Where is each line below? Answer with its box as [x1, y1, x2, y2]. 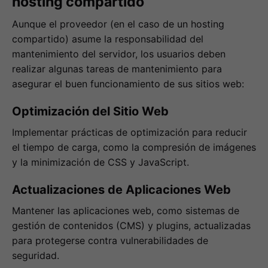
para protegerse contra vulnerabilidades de [12, 234, 208, 246]
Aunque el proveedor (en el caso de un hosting [12, 18, 224, 31]
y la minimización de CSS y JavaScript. [12, 156, 189, 169]
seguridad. [12, 249, 59, 261]
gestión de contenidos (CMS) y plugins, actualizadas [12, 219, 251, 232]
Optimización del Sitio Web [12, 104, 169, 119]
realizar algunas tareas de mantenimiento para [12, 63, 222, 75]
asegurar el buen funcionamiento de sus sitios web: [12, 78, 244, 90]
